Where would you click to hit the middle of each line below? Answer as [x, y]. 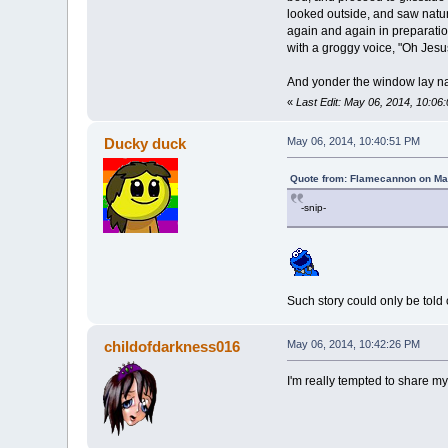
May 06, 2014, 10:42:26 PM [353, 344]
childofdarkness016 [171, 347]
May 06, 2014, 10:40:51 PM [353, 141]
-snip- [313, 208]
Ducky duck [144, 144]
